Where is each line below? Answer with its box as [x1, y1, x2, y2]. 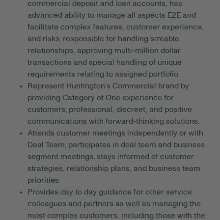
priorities [27, 176, 59, 185]
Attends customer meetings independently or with [27, 129, 203, 137]
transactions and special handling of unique [27, 58, 182, 67]
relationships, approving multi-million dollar [27, 47, 181, 55]
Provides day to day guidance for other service [27, 188, 192, 196]
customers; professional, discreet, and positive [27, 106, 192, 114]
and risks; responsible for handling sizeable [27, 35, 179, 43]
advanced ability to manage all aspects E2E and [27, 11, 196, 20]
